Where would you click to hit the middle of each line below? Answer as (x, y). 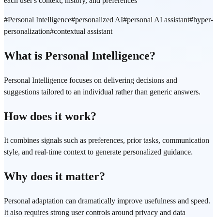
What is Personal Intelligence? (80, 55)
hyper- (203, 19)
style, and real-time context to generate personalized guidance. (98, 152)
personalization (27, 31)
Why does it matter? (54, 177)
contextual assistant (83, 31)
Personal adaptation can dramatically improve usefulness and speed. (107, 201)
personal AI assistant (158, 19)
